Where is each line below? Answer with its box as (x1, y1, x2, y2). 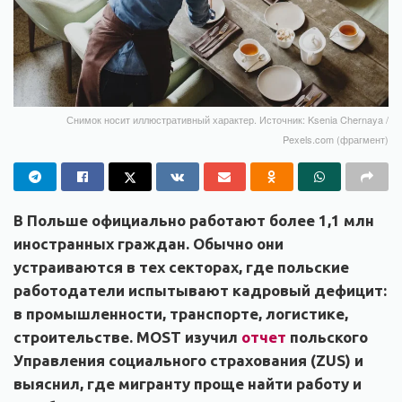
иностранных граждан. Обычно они (13, 234, 284, 252)
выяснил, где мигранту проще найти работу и (13, 374, 362, 392)
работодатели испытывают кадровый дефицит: (13, 281, 387, 299)
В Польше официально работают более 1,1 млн (13, 211, 374, 229)
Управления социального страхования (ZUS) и (13, 351, 363, 369)
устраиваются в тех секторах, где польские (13, 258, 349, 275)
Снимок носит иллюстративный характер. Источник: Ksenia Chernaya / (66, 111, 389, 127)
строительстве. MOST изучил (13, 328, 241, 345)
